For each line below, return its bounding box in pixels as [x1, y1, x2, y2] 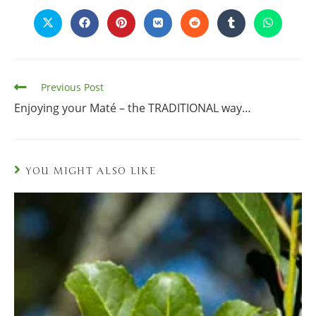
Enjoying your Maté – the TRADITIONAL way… [14, 99, 251, 116]
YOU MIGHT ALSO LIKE [25, 164, 157, 177]
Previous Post [41, 80, 104, 94]
